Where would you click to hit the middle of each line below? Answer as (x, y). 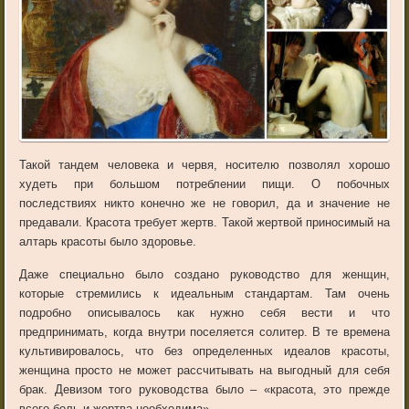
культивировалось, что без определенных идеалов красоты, (204, 351)
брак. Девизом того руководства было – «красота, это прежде (204, 390)
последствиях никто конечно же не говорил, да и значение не (204, 204)
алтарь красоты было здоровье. (108, 242)
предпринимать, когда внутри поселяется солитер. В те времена (204, 332)
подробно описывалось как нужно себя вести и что (204, 313)
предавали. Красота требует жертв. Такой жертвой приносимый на (204, 223)
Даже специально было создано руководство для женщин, (204, 275)
